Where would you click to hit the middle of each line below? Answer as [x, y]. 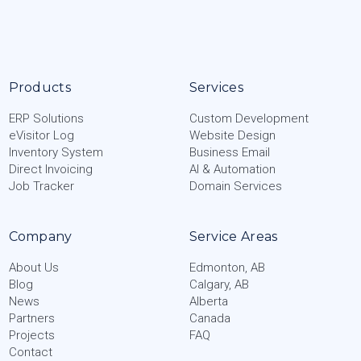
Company [40, 236]
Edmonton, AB [227, 267]
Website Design [232, 135]
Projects [31, 335]
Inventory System [56, 152]
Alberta [208, 301]
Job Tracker [41, 186]
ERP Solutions [46, 118]
